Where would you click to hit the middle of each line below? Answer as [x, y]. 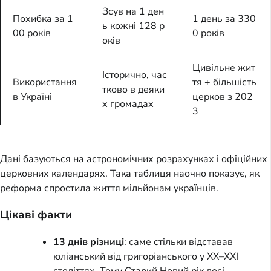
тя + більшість [224, 82]
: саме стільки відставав [178, 242]
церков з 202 [223, 96]
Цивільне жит [224, 67]
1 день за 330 [224, 18]
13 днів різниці [89, 242]
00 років [32, 33]
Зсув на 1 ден [133, 11]
